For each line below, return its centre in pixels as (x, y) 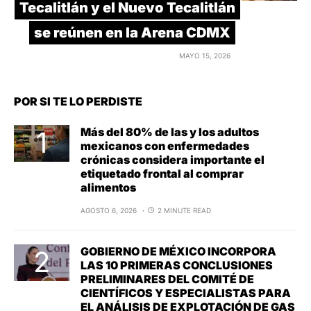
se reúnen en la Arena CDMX (132, 32)
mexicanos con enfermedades (165, 145)
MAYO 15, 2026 (205, 55)
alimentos (108, 187)
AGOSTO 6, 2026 (109, 210)
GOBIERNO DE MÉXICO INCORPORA (178, 251)
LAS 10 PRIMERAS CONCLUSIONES (177, 265)
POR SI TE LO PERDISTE (78, 101)
